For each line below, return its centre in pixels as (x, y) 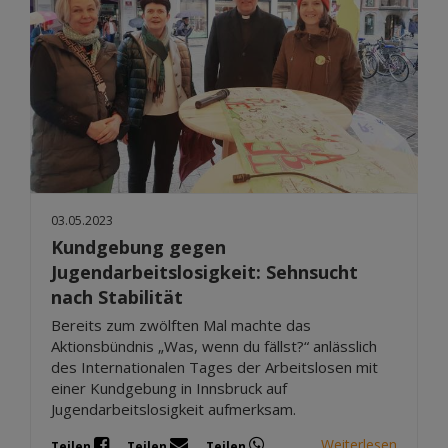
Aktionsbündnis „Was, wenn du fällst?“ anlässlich (214, 345)
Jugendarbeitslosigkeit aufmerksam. (173, 408)
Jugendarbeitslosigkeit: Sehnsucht (204, 271)
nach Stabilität (117, 296)
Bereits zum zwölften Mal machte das (181, 324)
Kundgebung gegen (138, 246)
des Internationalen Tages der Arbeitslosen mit (214, 366)
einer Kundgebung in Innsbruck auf (169, 387)
